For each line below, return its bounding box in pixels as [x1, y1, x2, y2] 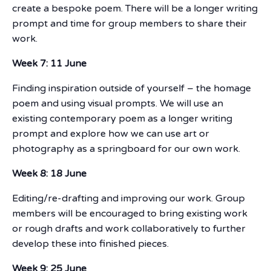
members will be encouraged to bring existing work [12, 207, 247, 220]
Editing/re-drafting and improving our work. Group [12, 192, 245, 204]
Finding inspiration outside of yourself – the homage [12, 82, 251, 94]
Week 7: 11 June [12, 57, 87, 70]
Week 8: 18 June [12, 167, 87, 180]
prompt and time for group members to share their [12, 17, 247, 30]
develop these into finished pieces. [12, 237, 169, 250]
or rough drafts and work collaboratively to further [12, 222, 246, 235]
